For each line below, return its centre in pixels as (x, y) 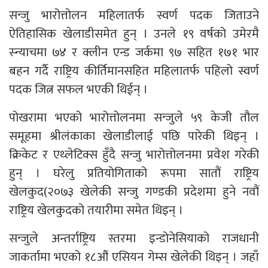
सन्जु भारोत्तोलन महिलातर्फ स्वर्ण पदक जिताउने (134, 16)
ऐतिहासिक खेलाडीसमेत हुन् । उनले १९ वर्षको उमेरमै (134, 34)
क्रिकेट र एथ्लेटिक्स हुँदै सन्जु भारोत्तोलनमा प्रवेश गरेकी (134, 155)
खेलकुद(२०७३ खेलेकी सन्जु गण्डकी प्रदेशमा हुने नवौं (134, 192)
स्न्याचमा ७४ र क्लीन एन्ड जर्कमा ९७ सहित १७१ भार (134, 53)
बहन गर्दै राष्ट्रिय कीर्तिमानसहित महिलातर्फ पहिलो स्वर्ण (134, 71)
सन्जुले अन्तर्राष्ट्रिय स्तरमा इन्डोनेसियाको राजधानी (134, 239)
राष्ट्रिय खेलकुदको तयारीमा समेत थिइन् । (96, 211)
